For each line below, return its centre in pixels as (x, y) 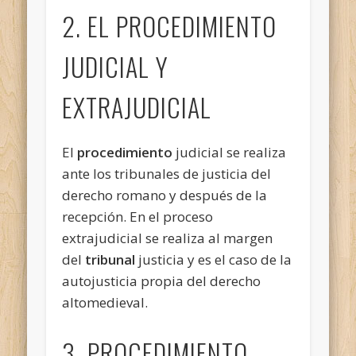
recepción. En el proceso (138, 216)
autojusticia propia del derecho (162, 281)
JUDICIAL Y (116, 66)
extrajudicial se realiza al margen (168, 238)
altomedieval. (105, 302)
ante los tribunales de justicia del (167, 173)
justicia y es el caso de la (214, 259)
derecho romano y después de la (165, 195)
